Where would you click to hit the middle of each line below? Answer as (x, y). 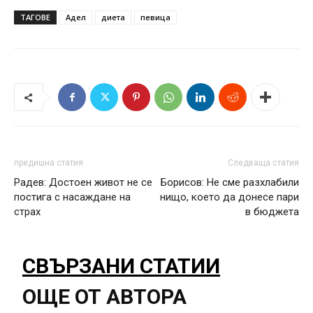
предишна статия (49, 163)
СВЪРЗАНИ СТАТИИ (121, 266)
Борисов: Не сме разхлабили (230, 183)
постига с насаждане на (72, 197)
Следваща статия (263, 163)
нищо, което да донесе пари (230, 197)
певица (155, 17)
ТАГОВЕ (35, 17)
